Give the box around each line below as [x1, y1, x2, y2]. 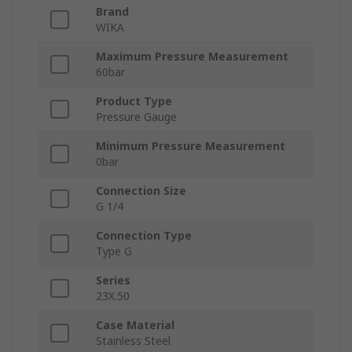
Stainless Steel [96, 333, 170, 349]
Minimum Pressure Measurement [96, 138, 285, 154]
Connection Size [96, 183, 186, 199]
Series [96, 273, 130, 288]
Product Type [96, 93, 172, 109]
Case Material [96, 317, 174, 333]
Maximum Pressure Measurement [96, 49, 288, 64]
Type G [96, 244, 132, 259]
